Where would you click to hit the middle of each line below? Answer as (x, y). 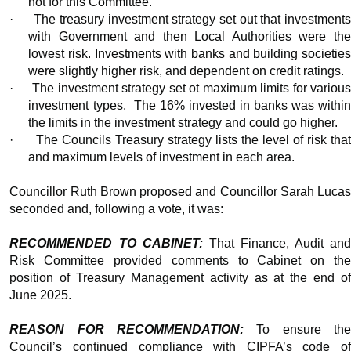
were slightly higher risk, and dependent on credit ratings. (186, 71)
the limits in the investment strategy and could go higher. (183, 123)
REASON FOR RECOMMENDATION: (127, 330)
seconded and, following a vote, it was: (117, 209)
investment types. (77, 106)
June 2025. (41, 295)
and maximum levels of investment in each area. (162, 157)
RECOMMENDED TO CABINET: (106, 244)
